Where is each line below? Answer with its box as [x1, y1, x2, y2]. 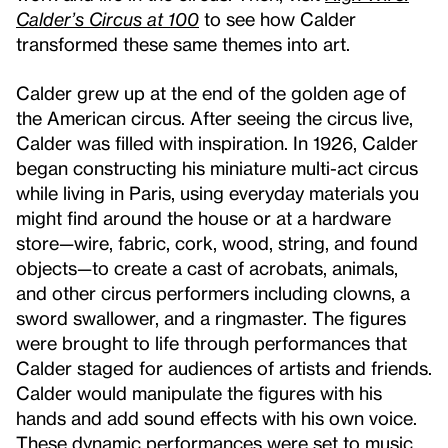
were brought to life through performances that [16, 332, 407, 353]
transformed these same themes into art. [16, 33, 355, 54]
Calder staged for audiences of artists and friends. [16, 357, 432, 378]
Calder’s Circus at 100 [16, 8, 199, 29]
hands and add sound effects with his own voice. [16, 407, 417, 428]
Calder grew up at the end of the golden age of [16, 82, 406, 103]
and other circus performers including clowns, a [16, 282, 410, 303]
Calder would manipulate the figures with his [16, 382, 382, 403]
